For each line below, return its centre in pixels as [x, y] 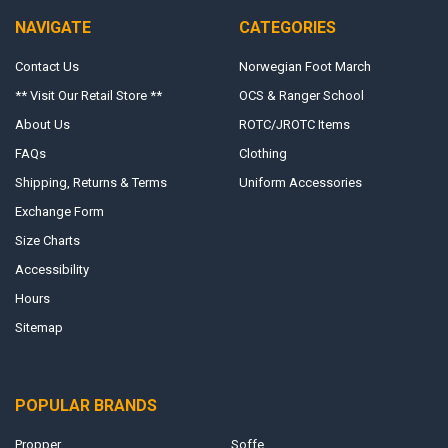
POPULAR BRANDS [85, 405]
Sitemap [38, 328]
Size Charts [47, 241]
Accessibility [51, 270]
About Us [42, 125]
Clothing [262, 154]
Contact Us [46, 67]
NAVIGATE [52, 27]
